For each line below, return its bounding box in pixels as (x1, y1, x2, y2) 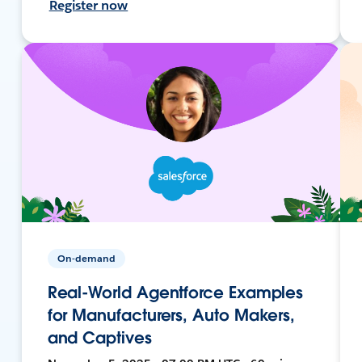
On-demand (57, 250, 116, 265)
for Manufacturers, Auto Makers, (47, 304, 296, 326)
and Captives (47, 326, 152, 348)
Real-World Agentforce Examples (47, 281, 304, 303)
